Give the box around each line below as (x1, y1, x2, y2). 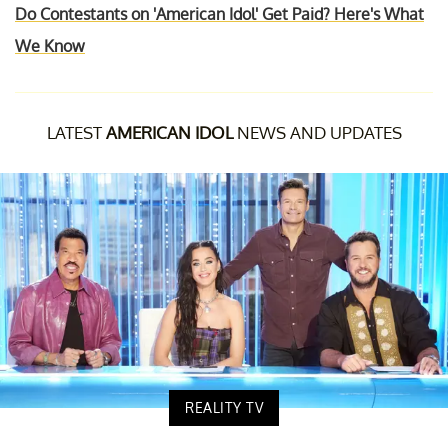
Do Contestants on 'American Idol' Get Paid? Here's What (15, 3, 424, 24)
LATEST (46, 121, 106, 143)
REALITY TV (185, 398, 263, 416)
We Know (15, 35, 85, 56)
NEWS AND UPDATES (232, 121, 402, 143)
